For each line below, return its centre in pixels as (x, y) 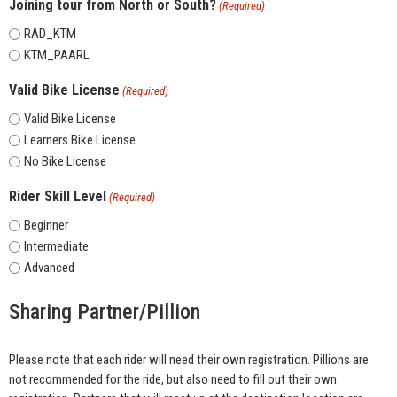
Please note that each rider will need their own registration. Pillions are (189, 359)
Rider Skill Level (58, 196)
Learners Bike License (80, 140)
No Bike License (65, 161)
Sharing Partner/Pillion (105, 311)
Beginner (46, 225)
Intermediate (56, 246)
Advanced (49, 267)
